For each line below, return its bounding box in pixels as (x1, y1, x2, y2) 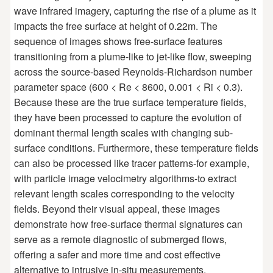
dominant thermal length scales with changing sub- (13, 125, 233, 140)
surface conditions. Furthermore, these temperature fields (13, 140, 258, 155)
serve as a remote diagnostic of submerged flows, (13, 232, 227, 246)
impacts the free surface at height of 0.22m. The (13, 18, 218, 33)
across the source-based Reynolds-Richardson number (13, 64, 252, 79)
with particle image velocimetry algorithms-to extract (13, 171, 236, 185)
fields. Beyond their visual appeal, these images (13, 201, 220, 216)
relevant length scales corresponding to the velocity (13, 186, 235, 200)
